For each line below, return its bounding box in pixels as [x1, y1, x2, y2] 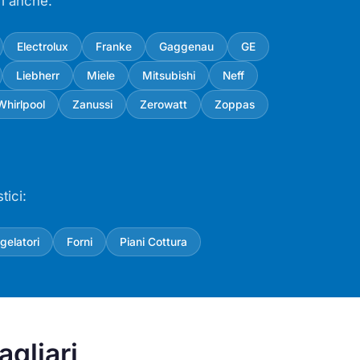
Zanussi [72, 97, 112, 111]
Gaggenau [158, 39, 214, 53]
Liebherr [16, 68, 59, 82]
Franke [95, 39, 132, 53]
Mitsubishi [142, 68, 195, 82]
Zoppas [215, 97, 255, 111]
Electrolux [16, 39, 68, 53]
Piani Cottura [119, 235, 187, 249]
